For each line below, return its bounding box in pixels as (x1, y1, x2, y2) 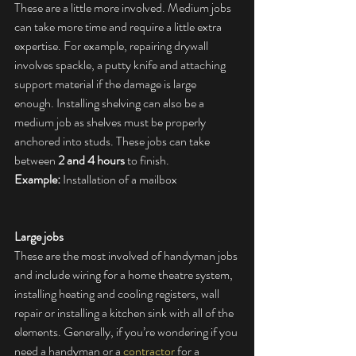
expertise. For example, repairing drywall (14, 37, 211, 56)
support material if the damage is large (14, 75, 199, 94)
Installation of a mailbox (60, 170, 177, 189)
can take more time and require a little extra (14, 17, 224, 37)
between (14, 151, 58, 170)
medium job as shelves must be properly (14, 113, 208, 132)
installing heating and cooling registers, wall (14, 284, 222, 304)
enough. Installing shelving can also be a (14, 94, 207, 113)
